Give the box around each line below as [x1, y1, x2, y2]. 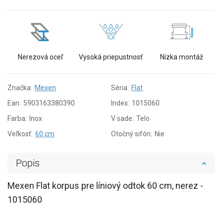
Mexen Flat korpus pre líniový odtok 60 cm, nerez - [7, 180, 203, 191]
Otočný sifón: [111, 129, 152, 138]
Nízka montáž [160, 53, 204, 61]
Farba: [7, 114, 27, 122]
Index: [111, 99, 129, 107]
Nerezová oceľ [17, 53, 63, 61]
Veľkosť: [7, 129, 33, 138]
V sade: [111, 114, 134, 122]
